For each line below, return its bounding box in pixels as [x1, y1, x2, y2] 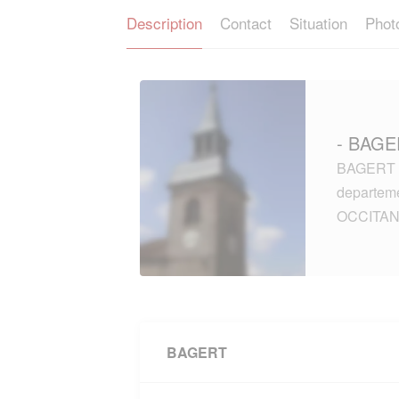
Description [126, 12, 202, 34]
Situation [289, 12, 347, 34]
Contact [220, 12, 272, 34]
